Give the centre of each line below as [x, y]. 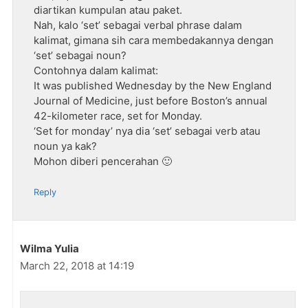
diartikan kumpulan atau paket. [108, 10]
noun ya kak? [65, 146]
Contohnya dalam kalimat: [96, 70]
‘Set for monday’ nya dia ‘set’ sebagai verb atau [147, 131]
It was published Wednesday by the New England [153, 85]
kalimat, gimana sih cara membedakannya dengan [154, 40]
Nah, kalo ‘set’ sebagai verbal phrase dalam [138, 25]
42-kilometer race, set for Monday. [118, 115]
